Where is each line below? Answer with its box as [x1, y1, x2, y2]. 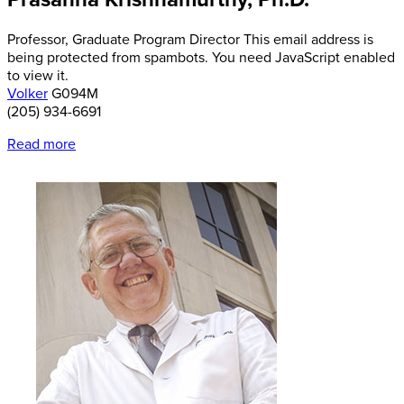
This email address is [243, 30, 373, 49]
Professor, [7, 30, 72, 49]
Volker [7, 84, 48, 103]
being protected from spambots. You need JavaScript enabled [7, 48, 395, 67]
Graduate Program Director [72, 30, 240, 49]
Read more [7, 134, 76, 153]
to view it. [7, 66, 69, 85]
